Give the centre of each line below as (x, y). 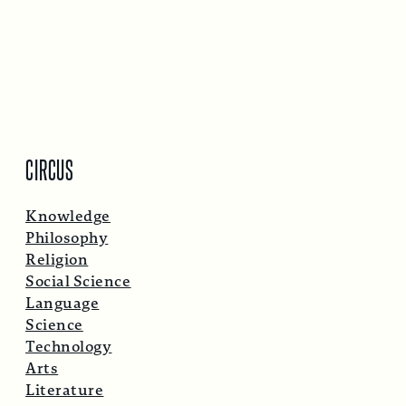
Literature (65, 391)
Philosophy (67, 238)
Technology (69, 347)
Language (63, 304)
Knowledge (68, 217)
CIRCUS (50, 169)
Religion (57, 260)
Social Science (78, 282)
